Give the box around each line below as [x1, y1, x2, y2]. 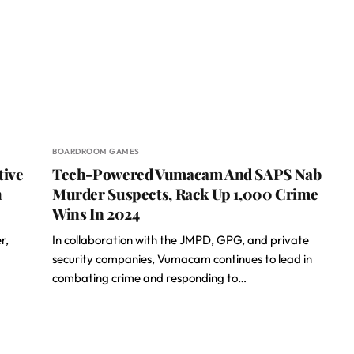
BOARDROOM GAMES [52, 146, 140, 156]
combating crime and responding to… [52, 270, 247, 285]
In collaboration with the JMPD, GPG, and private [52, 232, 309, 247]
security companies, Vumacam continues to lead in [52, 251, 312, 266]
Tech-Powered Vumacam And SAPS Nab [52, 164, 322, 184]
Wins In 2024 [52, 203, 140, 224]
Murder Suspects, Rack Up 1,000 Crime [52, 183, 318, 204]
